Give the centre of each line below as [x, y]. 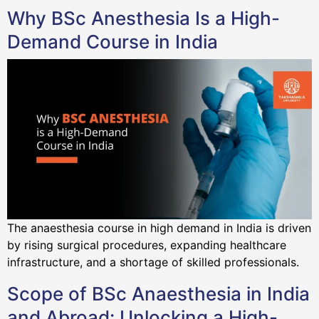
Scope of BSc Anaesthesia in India [158, 293]
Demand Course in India [113, 42]
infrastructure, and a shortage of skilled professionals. [155, 262]
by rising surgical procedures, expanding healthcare [147, 245]
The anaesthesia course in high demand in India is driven [159, 228]
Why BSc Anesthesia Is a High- [143, 19]
